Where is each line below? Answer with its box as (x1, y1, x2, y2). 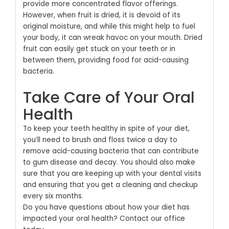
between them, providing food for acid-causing (22, 55, 189, 65)
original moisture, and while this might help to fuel (22, 21, 195, 32)
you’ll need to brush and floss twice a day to (22, 135, 177, 145)
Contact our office (119, 214, 185, 224)
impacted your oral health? (22, 214, 120, 224)
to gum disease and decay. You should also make (22, 157, 195, 168)
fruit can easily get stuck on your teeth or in (22, 44, 175, 54)
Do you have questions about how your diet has (22, 202, 190, 213)
